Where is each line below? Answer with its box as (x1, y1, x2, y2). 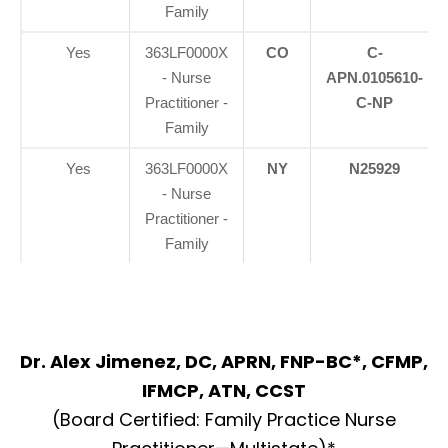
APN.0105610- (326, 69, 423, 87)
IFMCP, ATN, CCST (142, 378, 306, 404)
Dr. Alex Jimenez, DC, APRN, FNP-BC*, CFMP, (20, 349, 428, 375)
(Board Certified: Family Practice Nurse (52, 407, 396, 433)
